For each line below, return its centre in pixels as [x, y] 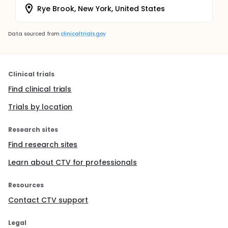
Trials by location [40, 107]
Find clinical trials [40, 89]
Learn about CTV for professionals [73, 162]
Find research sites [43, 145]
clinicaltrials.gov [83, 34]
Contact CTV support [48, 200]
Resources [26, 185]
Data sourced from [34, 34]
